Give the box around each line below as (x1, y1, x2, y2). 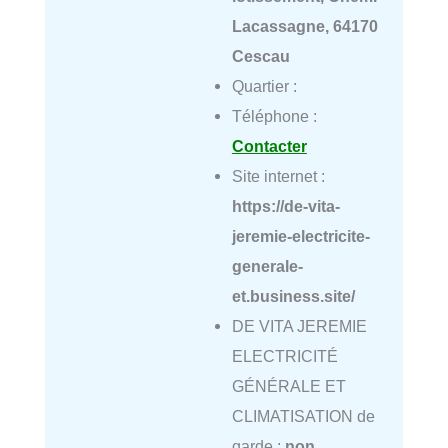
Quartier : (231, 77, 297, 96)
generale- (231, 257, 303, 276)
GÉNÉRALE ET (231, 377, 346, 396)
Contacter (231, 137, 307, 156)
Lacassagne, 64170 (231, 17, 378, 36)
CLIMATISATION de (231, 407, 375, 426)
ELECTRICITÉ (231, 347, 338, 366)
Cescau (231, 47, 290, 66)
